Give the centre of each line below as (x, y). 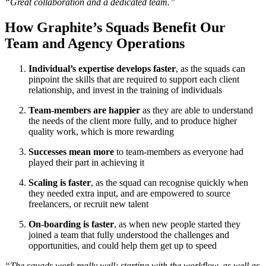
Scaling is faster (60, 183)
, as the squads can (210, 69)
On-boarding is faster (71, 224)
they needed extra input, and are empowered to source (129, 194)
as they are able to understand (197, 110)
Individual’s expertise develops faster (102, 69)
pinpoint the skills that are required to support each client (134, 80)
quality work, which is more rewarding (101, 132)
